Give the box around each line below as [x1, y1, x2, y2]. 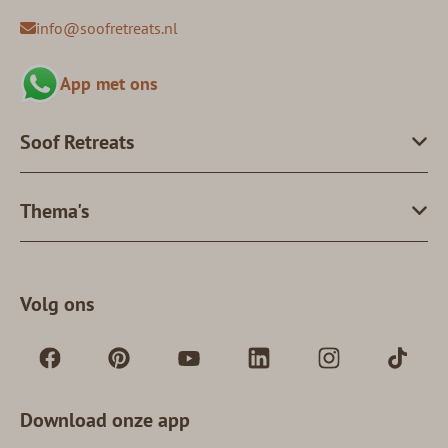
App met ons [60, 71, 158, 95]
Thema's [20, 197, 89, 224]
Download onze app [20, 406, 190, 433]
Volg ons [20, 290, 94, 317]
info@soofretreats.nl [36, 17, 178, 38]
